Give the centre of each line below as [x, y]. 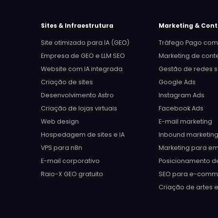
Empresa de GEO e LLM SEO [83, 56]
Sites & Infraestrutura [77, 26]
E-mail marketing [186, 121]
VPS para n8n [62, 148]
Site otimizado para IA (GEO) [85, 43]
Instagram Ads [182, 95]
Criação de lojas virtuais [79, 108]
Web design [60, 121]
